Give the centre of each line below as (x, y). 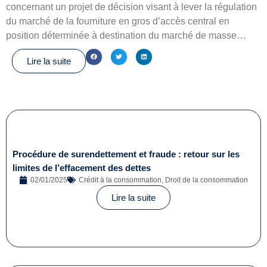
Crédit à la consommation (120, 180)
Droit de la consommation (207, 180)
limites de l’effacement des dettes (82, 167)
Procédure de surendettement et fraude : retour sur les (126, 154)
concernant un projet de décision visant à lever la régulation (131, 7)
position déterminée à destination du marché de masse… (126, 35)
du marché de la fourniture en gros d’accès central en (118, 21)
